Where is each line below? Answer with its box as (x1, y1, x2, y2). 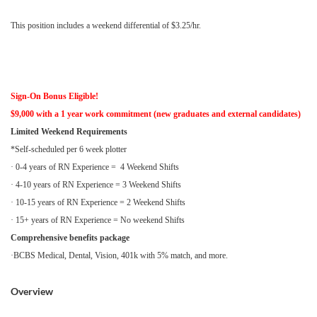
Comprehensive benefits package (11, 233, 129, 243)
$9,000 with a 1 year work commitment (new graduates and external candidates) (11, 109, 301, 119)
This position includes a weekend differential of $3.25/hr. (11, 21, 201, 30)
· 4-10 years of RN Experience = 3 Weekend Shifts (11, 180, 181, 190)
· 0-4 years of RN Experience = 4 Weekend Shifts (11, 162, 179, 172)
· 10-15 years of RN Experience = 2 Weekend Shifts (11, 197, 185, 207)
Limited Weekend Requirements (11, 127, 127, 137)
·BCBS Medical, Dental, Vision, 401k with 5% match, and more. (11, 250, 228, 260)
